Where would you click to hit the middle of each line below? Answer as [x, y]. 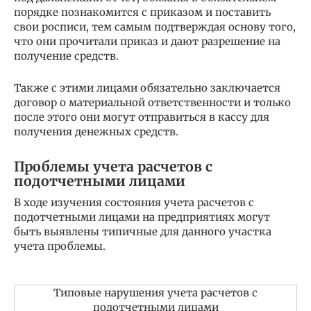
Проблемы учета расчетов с [113, 166]
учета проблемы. [60, 246]
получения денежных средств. [96, 132]
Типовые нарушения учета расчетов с [155, 293]
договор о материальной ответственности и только [152, 103]
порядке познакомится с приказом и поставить [142, 12]
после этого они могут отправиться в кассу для [142, 117]
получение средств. [66, 56]
